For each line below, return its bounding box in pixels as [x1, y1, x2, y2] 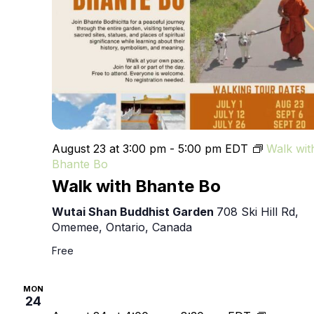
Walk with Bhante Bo [52, 175, 221, 196]
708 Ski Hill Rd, [217, 204, 299, 219]
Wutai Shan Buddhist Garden [52, 204, 217, 219]
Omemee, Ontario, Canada [52, 219, 192, 234]
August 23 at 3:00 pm [52, 141, 166, 156]
